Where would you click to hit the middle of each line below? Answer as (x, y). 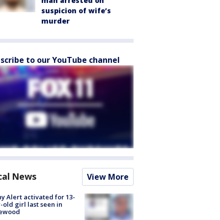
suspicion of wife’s (76, 11)
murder (55, 21)
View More (108, 177)
